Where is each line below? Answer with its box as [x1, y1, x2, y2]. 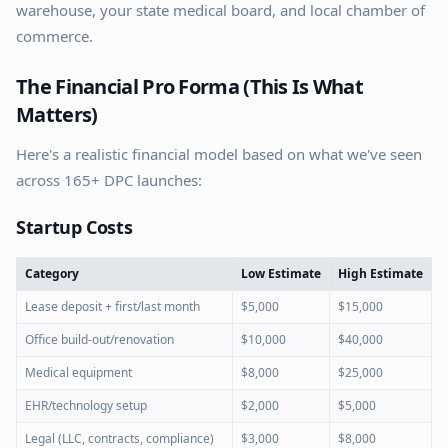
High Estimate [338, 265, 423, 282]
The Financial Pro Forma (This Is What [16, 73, 364, 100]
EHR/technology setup [25, 397, 147, 414]
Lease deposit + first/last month [25, 298, 200, 315]
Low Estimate [241, 265, 321, 282]
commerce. [16, 26, 93, 46]
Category [25, 265, 79, 282]
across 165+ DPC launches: [16, 170, 202, 190]
